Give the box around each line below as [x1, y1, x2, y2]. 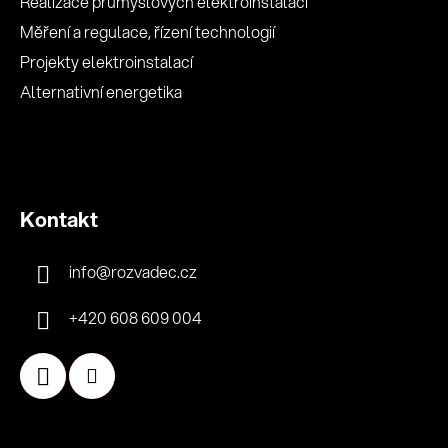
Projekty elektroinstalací [20, 50, 193, 74]
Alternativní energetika [20, 80, 182, 104]
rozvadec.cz [111, 260, 197, 284]
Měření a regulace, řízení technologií [20, 20, 275, 44]
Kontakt [20, 205, 98, 235]
